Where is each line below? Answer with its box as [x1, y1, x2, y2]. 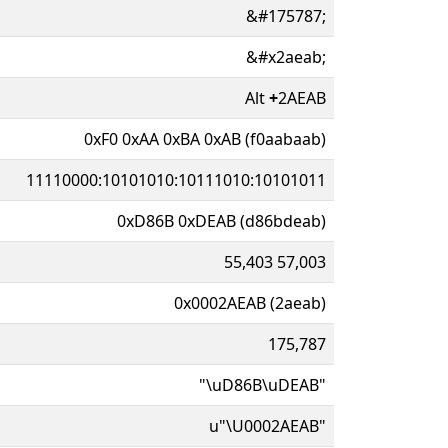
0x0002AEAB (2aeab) [174, 291, 326, 314]
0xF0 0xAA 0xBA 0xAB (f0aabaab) [84, 127, 326, 150]
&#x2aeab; [246, 45, 326, 68]
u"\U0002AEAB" [209, 414, 326, 437]
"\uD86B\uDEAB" [199, 373, 326, 396]
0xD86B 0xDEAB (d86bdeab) [117, 209, 326, 232]
